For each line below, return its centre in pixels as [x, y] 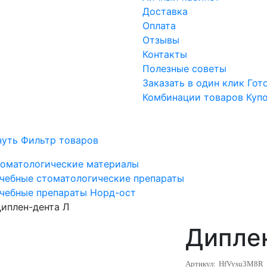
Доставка [165, 12]
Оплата [159, 26]
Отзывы [161, 40]
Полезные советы [184, 69]
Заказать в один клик [193, 83]
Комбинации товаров [193, 97]
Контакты [165, 55]
